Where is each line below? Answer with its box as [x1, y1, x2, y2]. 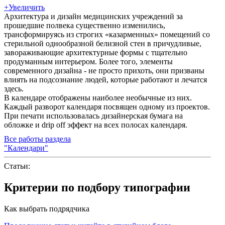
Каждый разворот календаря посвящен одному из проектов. [4, 102, 210, 111]
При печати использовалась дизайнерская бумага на [4, 111, 183, 120]
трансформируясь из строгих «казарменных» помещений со [4, 30, 210, 39]
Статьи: [4, 161, 30, 170]
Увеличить [9, 3, 45, 12]
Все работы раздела [4, 134, 71, 143]
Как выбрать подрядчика [4, 204, 89, 213]
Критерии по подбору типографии [4, 180, 190, 194]
